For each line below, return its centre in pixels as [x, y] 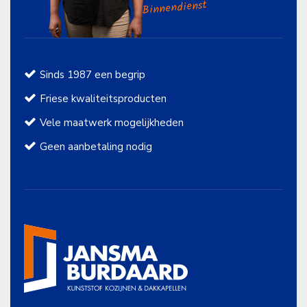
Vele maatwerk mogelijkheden [112, 122]
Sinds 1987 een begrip [93, 74]
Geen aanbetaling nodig [96, 146]
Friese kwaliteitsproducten [103, 98]
